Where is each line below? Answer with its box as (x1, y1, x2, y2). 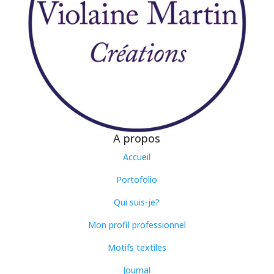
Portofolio (116, 174, 158, 186)
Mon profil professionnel (87, 219, 186, 231)
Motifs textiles (107, 242, 166, 254)
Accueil (123, 151, 151, 163)
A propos (113, 131, 161, 146)
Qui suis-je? (114, 196, 160, 209)
